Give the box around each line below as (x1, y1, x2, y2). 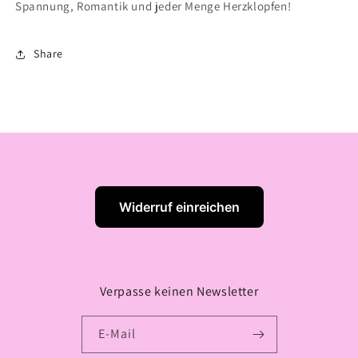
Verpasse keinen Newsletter (99, 283, 259, 300)
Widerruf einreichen (118, 199, 240, 215)
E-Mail (97, 325, 136, 342)
